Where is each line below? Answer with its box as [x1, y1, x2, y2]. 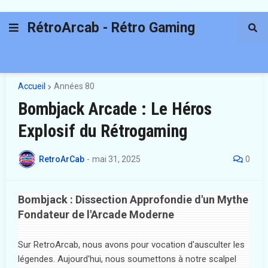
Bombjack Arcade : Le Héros [18, 99, 212, 119]
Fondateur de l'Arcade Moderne [18, 208, 174, 221]
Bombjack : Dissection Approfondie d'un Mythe [18, 193, 248, 206]
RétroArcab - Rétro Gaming [28, 19, 195, 36]
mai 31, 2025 [92, 154, 141, 164]
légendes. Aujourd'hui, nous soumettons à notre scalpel [18, 254, 236, 264]
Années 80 [54, 81, 95, 91]
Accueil [18, 81, 45, 91]
